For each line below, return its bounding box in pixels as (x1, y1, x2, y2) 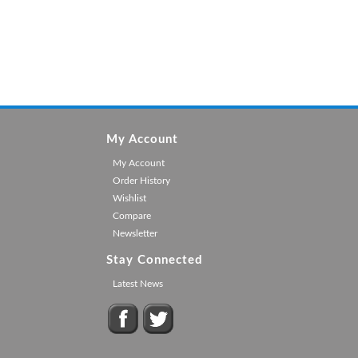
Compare (112, 211, 151, 221)
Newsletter (112, 229, 157, 238)
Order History (112, 176, 170, 185)
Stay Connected (105, 254, 203, 266)
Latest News (112, 279, 163, 288)
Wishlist (112, 193, 146, 203)
